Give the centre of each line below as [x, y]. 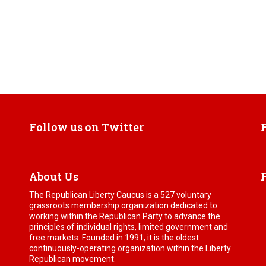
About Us [54, 177]
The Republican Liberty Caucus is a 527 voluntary [120, 195]
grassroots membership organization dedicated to [123, 206]
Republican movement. [72, 259]
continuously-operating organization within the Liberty [130, 248]
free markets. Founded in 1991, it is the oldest [114, 238]
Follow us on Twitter [86, 127]
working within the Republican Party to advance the [125, 216]
